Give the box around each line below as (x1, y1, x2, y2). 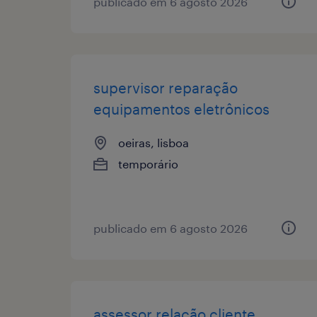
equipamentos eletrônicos (93, 100, 270, 117)
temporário (118, 156, 178, 171)
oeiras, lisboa (118, 135, 189, 149)
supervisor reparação (93, 79, 238, 96)
